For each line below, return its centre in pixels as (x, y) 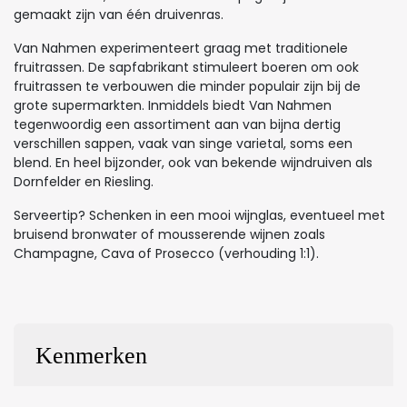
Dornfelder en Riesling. (85, 181)
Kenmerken (91, 355)
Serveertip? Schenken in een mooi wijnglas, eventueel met (199, 215)
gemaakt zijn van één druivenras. (120, 14)
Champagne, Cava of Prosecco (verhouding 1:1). (168, 253)
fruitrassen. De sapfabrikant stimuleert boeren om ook (186, 67)
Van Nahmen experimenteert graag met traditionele (181, 48)
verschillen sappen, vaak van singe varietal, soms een (183, 143)
